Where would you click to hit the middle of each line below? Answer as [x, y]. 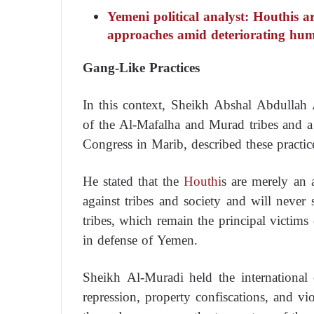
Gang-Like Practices [141, 67]
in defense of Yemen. [140, 240]
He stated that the [131, 181]
